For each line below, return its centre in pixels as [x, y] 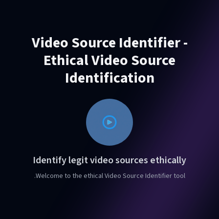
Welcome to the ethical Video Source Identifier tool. [110, 176]
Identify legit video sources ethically [109, 160]
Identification [109, 78]
